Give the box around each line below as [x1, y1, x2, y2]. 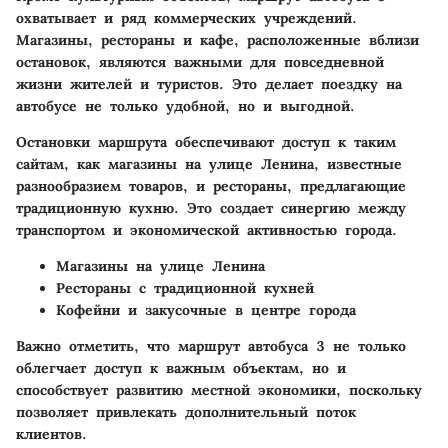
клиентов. [16, 425, 87, 444]
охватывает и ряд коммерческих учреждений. [16, 9, 357, 28]
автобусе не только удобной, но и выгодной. [16, 97, 355, 116]
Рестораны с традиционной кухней [56, 279, 314, 298]
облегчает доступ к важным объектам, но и [16, 359, 346, 378]
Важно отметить [16, 337, 134, 356]
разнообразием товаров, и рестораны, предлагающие [16, 177, 406, 196]
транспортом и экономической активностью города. [16, 221, 397, 240]
